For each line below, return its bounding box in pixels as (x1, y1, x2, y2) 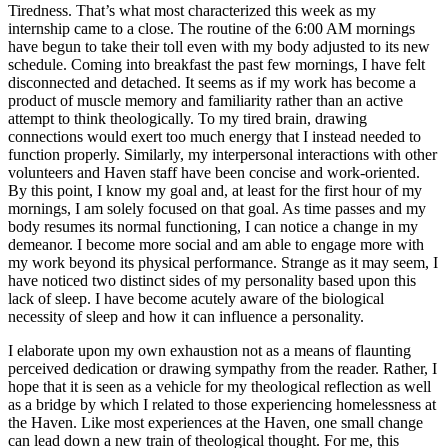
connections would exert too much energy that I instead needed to (8, 127, 421, 145)
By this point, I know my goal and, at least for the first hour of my (8, 181, 422, 199)
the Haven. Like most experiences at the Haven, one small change (8, 413, 423, 431)
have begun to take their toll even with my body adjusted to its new (8, 37, 430, 55)
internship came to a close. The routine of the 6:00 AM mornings (8, 19, 415, 37)
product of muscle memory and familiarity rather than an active (8, 91, 403, 109)
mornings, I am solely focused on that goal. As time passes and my (8, 199, 426, 217)
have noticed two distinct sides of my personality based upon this (8, 271, 416, 289)
